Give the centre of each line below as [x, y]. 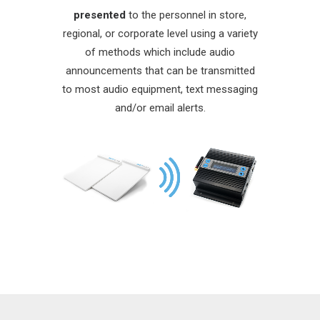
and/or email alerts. [160, 108]
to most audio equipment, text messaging [160, 89]
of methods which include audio [160, 52]
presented [100, 15]
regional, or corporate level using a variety [160, 34]
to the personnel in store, [186, 15]
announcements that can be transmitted [160, 71]
